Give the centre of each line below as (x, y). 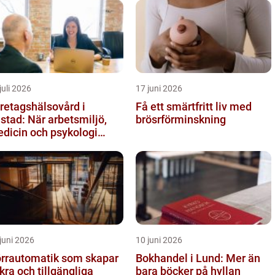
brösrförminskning (181, 119)
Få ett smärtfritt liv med (194, 106)
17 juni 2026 (159, 88)
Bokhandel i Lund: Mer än (198, 258)
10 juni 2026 (159, 240)
